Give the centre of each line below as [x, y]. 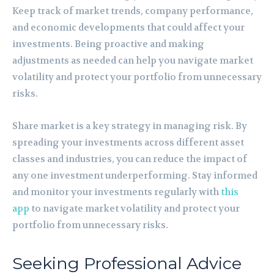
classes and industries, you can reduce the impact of [130, 159]
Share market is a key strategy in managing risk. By [130, 126]
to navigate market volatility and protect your [135, 208]
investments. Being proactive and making [108, 44]
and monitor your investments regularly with [117, 192]
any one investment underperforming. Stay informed [135, 175]
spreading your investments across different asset [128, 142]
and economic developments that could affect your [128, 27]
